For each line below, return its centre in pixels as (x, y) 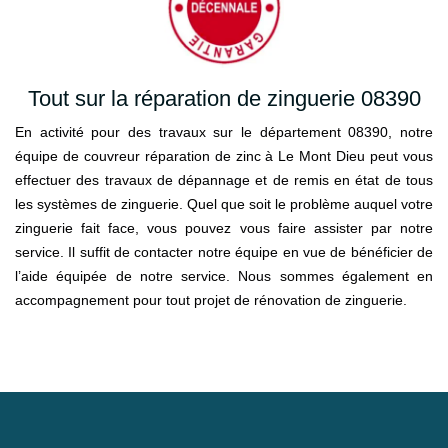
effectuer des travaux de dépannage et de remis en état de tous (224, 180)
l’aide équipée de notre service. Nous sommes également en (224, 276)
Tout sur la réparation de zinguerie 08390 (224, 99)
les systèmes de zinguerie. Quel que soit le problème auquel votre (224, 204)
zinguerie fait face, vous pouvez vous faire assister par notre (224, 228)
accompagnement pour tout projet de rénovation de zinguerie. (211, 300)
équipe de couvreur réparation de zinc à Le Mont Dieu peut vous (224, 156)
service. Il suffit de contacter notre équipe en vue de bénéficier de (224, 252)
